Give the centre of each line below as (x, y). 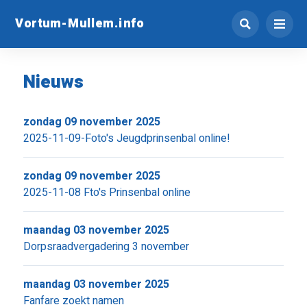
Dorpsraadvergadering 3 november (106, 247)
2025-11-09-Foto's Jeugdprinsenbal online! (126, 138)
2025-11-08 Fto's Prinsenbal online (107, 193)
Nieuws (53, 82)
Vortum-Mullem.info (79, 23)
